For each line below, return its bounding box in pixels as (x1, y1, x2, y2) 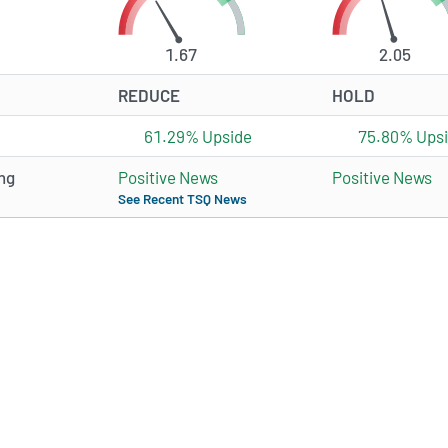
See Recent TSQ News (118, 190, 247, 208)
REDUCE (118, 85, 180, 106)
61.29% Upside (143, 126, 252, 147)
